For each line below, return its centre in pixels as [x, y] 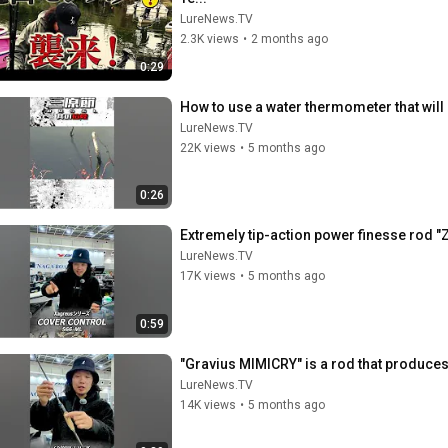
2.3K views [209, 39]
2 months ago [289, 39]
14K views [208, 404]
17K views [208, 276]
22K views [208, 147]
